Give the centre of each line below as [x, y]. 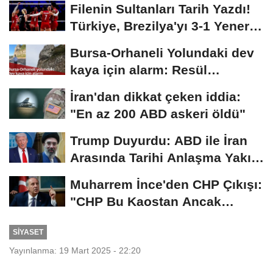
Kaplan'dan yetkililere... [142, 87]
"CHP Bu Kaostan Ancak [146, 201]
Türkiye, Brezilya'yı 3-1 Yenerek [167, 26]
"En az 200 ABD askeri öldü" [158, 113]
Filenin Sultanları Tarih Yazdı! [160, 9]
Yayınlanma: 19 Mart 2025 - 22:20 [75, 250]
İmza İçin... [103, 174]
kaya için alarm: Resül [139, 69]
